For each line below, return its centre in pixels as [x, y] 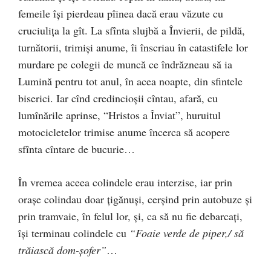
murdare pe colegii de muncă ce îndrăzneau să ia [125, 64]
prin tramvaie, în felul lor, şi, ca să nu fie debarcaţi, [130, 216]
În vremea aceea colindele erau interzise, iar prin [125, 182]
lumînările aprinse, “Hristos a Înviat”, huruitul [119, 115]
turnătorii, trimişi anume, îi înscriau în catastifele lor [133, 47]
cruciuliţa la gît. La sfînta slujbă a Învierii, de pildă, [132, 30]
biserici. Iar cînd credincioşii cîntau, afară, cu [118, 98]
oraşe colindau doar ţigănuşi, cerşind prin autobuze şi [135, 199]
